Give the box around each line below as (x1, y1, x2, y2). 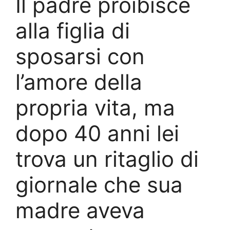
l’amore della (15, 69, 142, 95)
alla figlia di (15, 17, 130, 44)
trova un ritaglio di (15, 146, 199, 172)
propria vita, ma (15, 94, 175, 121)
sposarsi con (15, 43, 145, 70)
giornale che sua (15, 171, 183, 198)
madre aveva (15, 197, 145, 224)
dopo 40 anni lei (15, 120, 179, 147)
